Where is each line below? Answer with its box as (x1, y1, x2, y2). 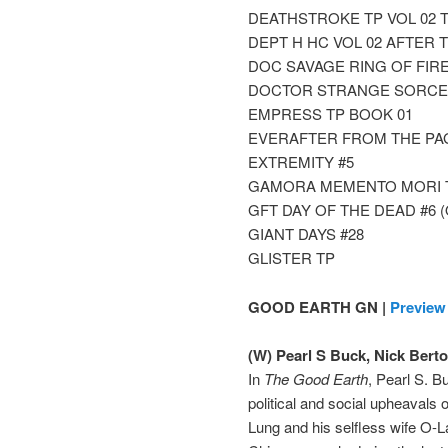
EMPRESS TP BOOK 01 (248, 103, 413, 125)
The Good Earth (264, 368, 368, 390)
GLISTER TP (248, 247, 335, 269)
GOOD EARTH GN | (248, 295, 390, 318)
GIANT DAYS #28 (248, 223, 364, 245)
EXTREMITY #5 (248, 151, 354, 173)
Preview (390, 295, 446, 318)
